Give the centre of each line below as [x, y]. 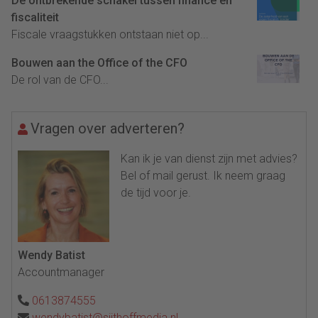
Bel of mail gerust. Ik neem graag [203, 176]
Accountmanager [61, 273]
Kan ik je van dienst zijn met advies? [209, 159]
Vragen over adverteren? [108, 129]
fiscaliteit [35, 18]
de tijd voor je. [156, 193]
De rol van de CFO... [60, 80]
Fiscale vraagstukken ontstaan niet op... [110, 35]
